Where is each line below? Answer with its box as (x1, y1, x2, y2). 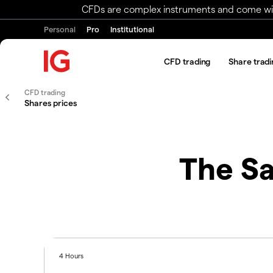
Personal (44, 24, 76, 34)
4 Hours (59, 251, 84, 260)
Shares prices (24, 97, 77, 108)
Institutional (110, 24, 154, 34)
